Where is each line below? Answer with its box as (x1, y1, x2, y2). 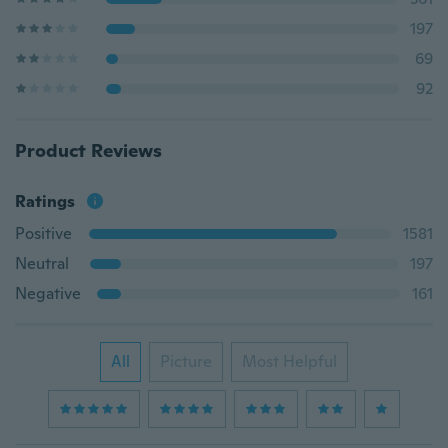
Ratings (15, 191, 75, 212)
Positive (15, 223, 72, 244)
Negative (15, 283, 81, 304)
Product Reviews (15, 139, 162, 162)
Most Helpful (242, 351, 337, 372)
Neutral (15, 253, 69, 274)
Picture (160, 351, 212, 372)
